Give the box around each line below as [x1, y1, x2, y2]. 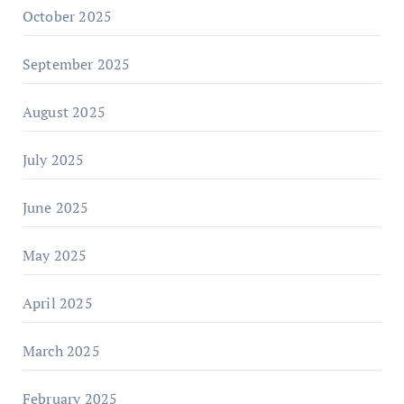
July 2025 [22, 150, 85, 170]
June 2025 [22, 197, 89, 217]
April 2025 [22, 293, 93, 313]
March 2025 [22, 341, 100, 361]
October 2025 [22, 6, 113, 26]
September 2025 [22, 54, 131, 74]
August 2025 [22, 102, 106, 122]
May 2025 [22, 245, 87, 265]
